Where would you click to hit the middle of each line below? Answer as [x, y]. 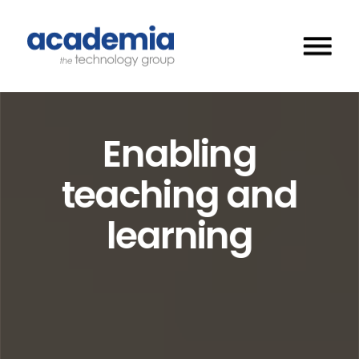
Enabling [179, 158]
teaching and [179, 199]
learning [179, 240]
